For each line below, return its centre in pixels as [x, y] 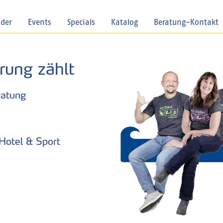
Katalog [125, 23]
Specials [81, 23]
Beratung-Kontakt [186, 23]
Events [40, 23]
